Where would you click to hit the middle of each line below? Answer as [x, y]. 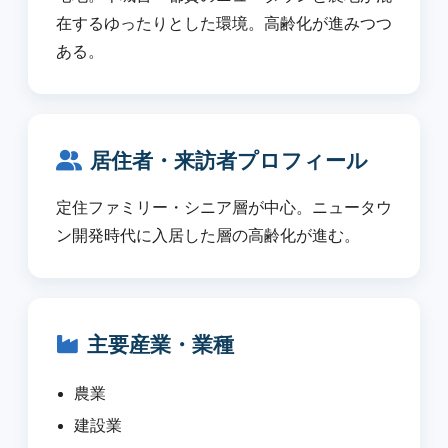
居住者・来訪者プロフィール [229, 160]
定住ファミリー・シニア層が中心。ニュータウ [224, 207]
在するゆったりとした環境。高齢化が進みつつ [224, 23]
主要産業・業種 [160, 344]
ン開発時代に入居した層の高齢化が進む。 [208, 235]
